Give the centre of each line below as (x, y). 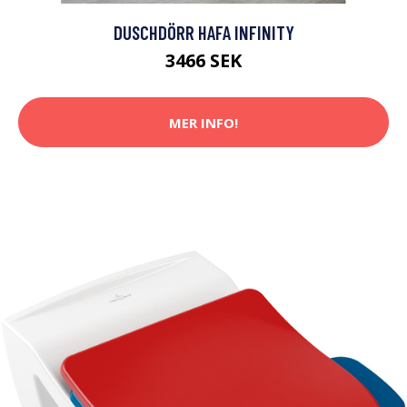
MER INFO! (203, 122)
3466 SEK (203, 61)
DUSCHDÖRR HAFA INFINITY (203, 33)
